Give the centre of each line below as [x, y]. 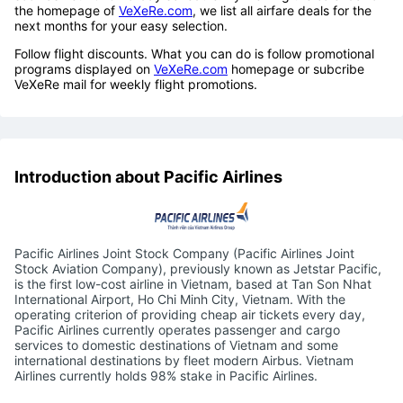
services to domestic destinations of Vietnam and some [176, 345]
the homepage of [67, 10]
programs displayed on [84, 68]
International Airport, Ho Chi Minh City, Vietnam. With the [180, 300]
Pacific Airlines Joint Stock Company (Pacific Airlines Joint [184, 254]
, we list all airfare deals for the [282, 10]
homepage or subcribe [296, 68]
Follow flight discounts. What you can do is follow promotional [194, 53]
